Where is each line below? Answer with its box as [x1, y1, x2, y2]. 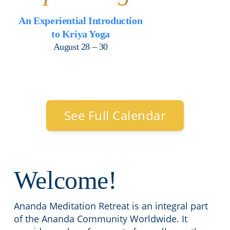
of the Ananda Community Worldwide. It [13, 213, 187, 225]
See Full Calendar [64, 107, 166, 124]
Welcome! [13, 166, 117, 195]
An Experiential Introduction [18, 15, 143, 26]
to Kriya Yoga [51, 28, 110, 40]
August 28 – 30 [53, 42, 108, 52]
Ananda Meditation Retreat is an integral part [13, 200, 208, 212]
